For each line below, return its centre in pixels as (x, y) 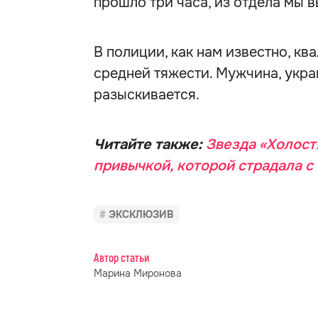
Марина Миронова (138, 273)
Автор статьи (121, 258)
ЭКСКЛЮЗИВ (141, 214)
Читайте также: (150, 144)
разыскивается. (147, 95)
